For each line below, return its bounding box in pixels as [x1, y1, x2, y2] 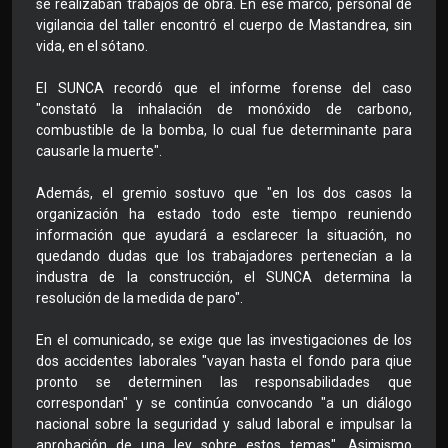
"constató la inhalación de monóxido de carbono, [36, 101, 412, 118]
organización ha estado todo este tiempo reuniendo [36, 206, 412, 223]
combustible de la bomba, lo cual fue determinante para [36, 122, 412, 139]
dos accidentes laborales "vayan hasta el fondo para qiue [36, 353, 412, 370]
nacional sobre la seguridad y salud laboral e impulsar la [36, 416, 412, 433]
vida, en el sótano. [36, 38, 148, 55]
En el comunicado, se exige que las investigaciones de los [36, 332, 412, 349]
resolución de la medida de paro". [36, 290, 243, 307]
